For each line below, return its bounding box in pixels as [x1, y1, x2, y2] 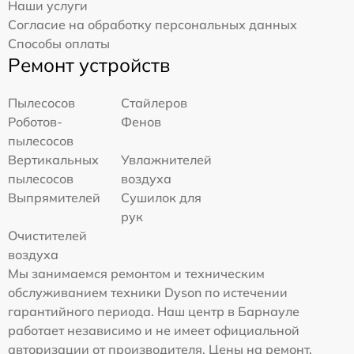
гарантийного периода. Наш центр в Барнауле [8, 303, 299, 320]
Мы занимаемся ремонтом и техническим [8, 265, 265, 282]
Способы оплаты [8, 36, 110, 52]
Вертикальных [8, 152, 99, 168]
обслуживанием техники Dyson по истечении [8, 284, 288, 301]
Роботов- [8, 114, 62, 130]
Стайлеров [121, 95, 188, 111]
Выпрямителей [8, 190, 100, 206]
